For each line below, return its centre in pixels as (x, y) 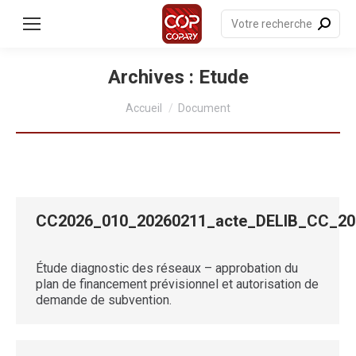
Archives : (153, 77)
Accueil (144, 108)
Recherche (250, 17)
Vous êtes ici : (165, 98)
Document (204, 108)
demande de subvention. (104, 300)
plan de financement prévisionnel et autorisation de (177, 284)
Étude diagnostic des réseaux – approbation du (167, 268)
